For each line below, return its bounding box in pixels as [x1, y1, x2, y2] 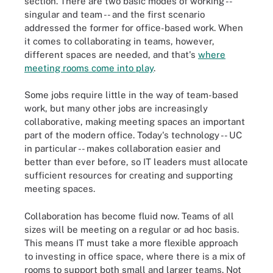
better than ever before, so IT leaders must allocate [24, 157, 248, 167]
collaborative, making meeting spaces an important [24, 116, 245, 127]
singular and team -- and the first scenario [24, 9, 205, 19]
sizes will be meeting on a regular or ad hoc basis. [24, 224, 239, 235]
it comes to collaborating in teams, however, [24, 35, 214, 46]
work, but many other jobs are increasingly [24, 103, 208, 113]
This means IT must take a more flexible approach [24, 237, 238, 248]
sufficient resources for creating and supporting [24, 170, 233, 180]
